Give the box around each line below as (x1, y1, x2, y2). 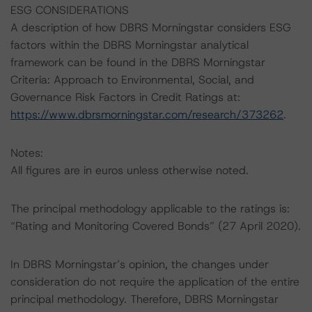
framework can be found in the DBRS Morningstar (10, 55, 265, 70)
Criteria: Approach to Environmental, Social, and (10, 72, 254, 87)
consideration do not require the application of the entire (10, 274, 299, 289)
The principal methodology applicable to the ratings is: (10, 201, 290, 216)
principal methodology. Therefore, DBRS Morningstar (10, 292, 279, 306)
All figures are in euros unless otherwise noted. (10, 163, 249, 178)
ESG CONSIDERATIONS (10, 3, 129, 17)
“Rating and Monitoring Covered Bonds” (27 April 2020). (10, 219, 301, 233)
